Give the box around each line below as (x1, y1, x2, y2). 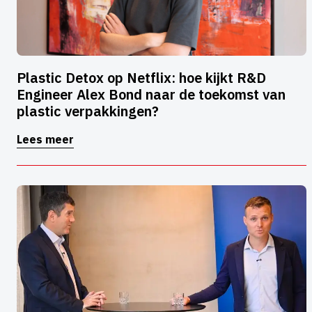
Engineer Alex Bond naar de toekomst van (17, 85, 286, 104)
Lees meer (17, 132, 74, 147)
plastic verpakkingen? (17, 102, 159, 121)
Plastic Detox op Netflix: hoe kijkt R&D (17, 68, 266, 88)
